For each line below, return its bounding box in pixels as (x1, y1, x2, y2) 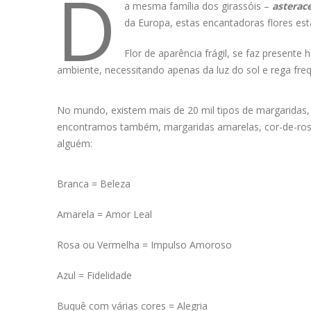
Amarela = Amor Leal (57, 208, 152, 221)
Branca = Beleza (57, 177, 131, 190)
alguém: (57, 137, 92, 150)
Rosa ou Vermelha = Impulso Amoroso (57, 238, 232, 251)
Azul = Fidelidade (57, 269, 132, 282)
